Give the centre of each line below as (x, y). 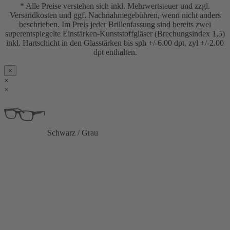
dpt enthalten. (115, 52)
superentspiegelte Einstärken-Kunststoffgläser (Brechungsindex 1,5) (115, 34)
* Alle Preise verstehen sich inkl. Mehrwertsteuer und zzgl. (115, 6)
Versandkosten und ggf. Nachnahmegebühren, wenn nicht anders (115, 15)
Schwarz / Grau (73, 133)
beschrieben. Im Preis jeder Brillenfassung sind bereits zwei (115, 25)
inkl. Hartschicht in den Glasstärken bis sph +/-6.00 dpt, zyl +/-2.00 (115, 43)
